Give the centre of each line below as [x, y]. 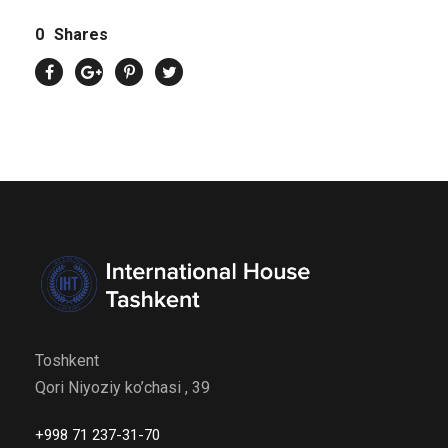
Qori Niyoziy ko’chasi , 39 [122, 387]
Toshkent [67, 360]
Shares [81, 34]
